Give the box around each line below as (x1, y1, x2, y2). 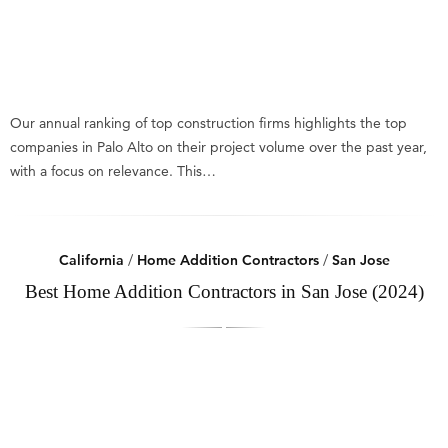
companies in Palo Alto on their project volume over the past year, (10, 138, 427, 156)
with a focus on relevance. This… (10, 162, 216, 180)
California (58, 251, 124, 269)
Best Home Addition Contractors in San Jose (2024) (24, 281, 424, 302)
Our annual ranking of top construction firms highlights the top (10, 114, 407, 132)
